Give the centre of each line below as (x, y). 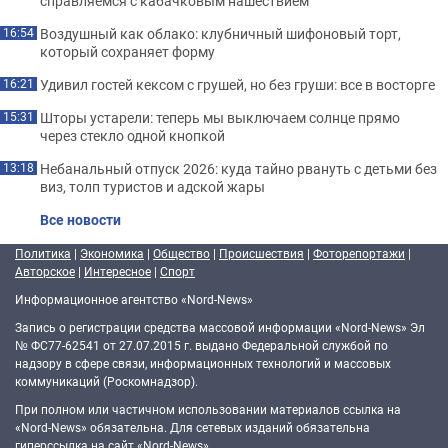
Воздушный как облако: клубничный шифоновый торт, (220, 33)
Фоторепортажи (359, 253)
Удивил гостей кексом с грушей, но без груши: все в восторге (237, 84)
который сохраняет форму (127, 51)
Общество (181, 253)
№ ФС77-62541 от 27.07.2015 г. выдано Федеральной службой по (201, 345)
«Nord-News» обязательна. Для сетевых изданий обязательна (192, 427)
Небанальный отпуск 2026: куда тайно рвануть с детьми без (238, 168)
